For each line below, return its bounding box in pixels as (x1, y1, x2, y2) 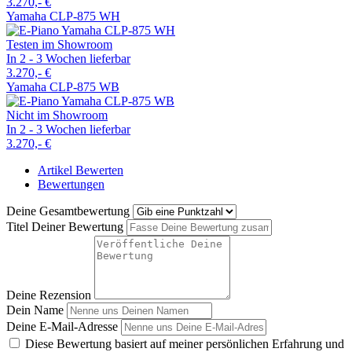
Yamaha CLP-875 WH (6, 9, 120, 23)
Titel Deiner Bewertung (6, 219, 123, 233)
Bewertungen (38, 177, 104, 191)
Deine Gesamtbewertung (6, 203, 130, 218)
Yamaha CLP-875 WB (6, 79, 119, 93)
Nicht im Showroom (6, 108, 108, 122)
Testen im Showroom (6, 37, 112, 51)
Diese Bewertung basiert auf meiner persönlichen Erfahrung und (25, 336, 344, 350)
